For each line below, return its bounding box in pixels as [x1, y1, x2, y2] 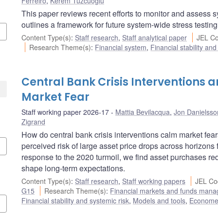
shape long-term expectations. [21, 162, 125, 174]
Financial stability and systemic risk [21, 195, 129, 205]
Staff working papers [122, 176, 185, 186]
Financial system [95, 42, 147, 52]
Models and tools [133, 195, 185, 205]
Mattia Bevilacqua [115, 107, 170, 117]
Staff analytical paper [122, 32, 187, 42]
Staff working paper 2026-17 [21, 107, 109, 117]
